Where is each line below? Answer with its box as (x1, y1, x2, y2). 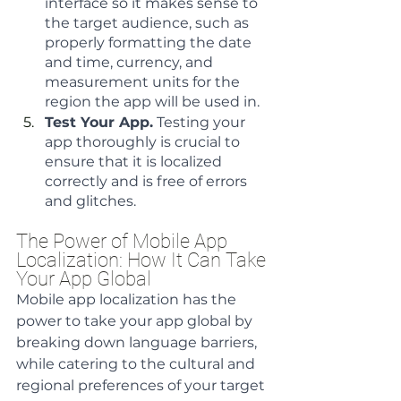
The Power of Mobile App (16, 230, 232, 252)
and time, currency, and (45, 54, 217, 71)
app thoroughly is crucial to (45, 133, 243, 150)
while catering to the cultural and (16, 355, 259, 372)
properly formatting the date (45, 34, 255, 51)
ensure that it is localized (45, 153, 226, 170)
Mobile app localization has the (16, 291, 240, 308)
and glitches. (45, 192, 136, 209)
